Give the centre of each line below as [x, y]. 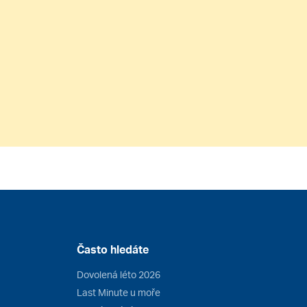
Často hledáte [113, 249]
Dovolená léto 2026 [119, 274]
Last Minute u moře [119, 292]
